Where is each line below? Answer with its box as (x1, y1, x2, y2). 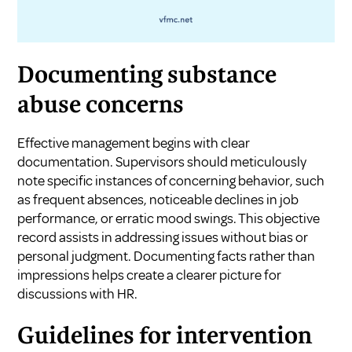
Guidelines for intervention (17, 325, 313, 348)
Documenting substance (17, 64, 277, 87)
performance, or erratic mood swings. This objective (17, 209, 321, 227)
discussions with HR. (17, 284, 138, 302)
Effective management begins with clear (17, 134, 251, 152)
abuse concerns (17, 94, 185, 117)
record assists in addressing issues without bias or (17, 228, 309, 246)
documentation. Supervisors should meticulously (17, 152, 307, 170)
